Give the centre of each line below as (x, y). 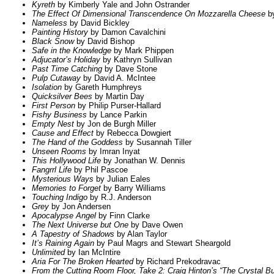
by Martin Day (118, 97)
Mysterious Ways (63, 179)
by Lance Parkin (117, 115)
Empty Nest (53, 124)
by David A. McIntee (118, 78)
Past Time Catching (67, 69)
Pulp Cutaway (56, 78)
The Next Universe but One (80, 225)
